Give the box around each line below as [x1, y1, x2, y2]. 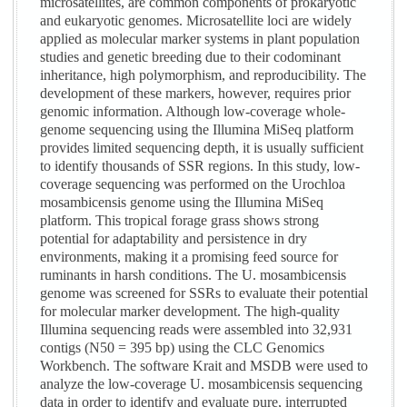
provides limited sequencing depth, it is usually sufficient [40, 140, 364, 156]
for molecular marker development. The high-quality [40, 303, 341, 320]
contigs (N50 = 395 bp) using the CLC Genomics [40, 340, 325, 356]
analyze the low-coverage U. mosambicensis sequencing [40, 376, 363, 392]
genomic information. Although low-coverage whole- [40, 104, 346, 120]
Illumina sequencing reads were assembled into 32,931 [40, 322, 353, 338]
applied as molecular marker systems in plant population [40, 31, 361, 47]
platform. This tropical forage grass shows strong [40, 213, 320, 229]
